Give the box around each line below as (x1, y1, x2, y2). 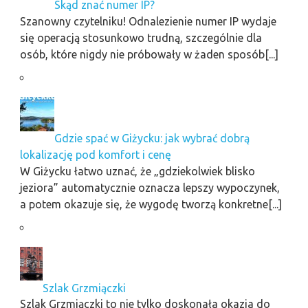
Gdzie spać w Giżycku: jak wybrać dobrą (54, 131, 250, 144)
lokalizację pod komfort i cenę (19, 148, 171, 161)
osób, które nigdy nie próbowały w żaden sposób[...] (19, 47, 278, 60)
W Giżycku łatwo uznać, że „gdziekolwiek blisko (19, 164, 255, 177)
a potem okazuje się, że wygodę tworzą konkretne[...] (19, 197, 282, 210)
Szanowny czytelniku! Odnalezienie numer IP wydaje (19, 14, 276, 27)
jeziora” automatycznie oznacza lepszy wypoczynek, (19, 181, 280, 194)
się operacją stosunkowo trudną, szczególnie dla (19, 31, 262, 44)
